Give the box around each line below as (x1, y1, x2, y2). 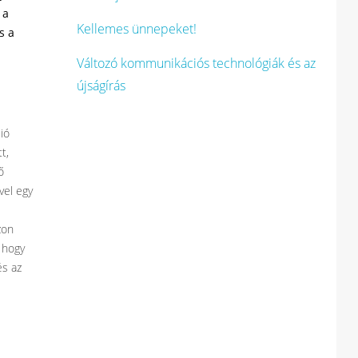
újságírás (77, 77, 125, 94)
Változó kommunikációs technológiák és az (77, 54, 316, 72)
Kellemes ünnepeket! (77, 20, 197, 38)
